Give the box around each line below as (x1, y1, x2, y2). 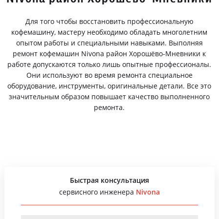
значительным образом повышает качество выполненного (9, 92, 210, 101)
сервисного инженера (59, 187, 136, 197)
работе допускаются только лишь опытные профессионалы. (7, 60, 212, 69)
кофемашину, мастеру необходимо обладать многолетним (11, 27, 208, 37)
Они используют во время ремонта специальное (26, 70, 193, 80)
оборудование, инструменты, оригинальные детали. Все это (7, 81, 212, 90)
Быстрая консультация (69, 175, 149, 185)
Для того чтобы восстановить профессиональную (25, 17, 194, 26)
